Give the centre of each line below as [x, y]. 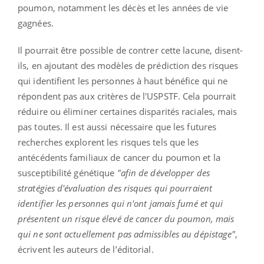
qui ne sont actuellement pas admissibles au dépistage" [127, 234]
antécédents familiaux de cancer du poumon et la [119, 157]
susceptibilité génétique [67, 172]
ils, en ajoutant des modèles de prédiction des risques [128, 65]
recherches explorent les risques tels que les [108, 142]
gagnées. [36, 23]
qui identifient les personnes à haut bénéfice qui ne [123, 80]
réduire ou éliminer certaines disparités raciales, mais [128, 111]
